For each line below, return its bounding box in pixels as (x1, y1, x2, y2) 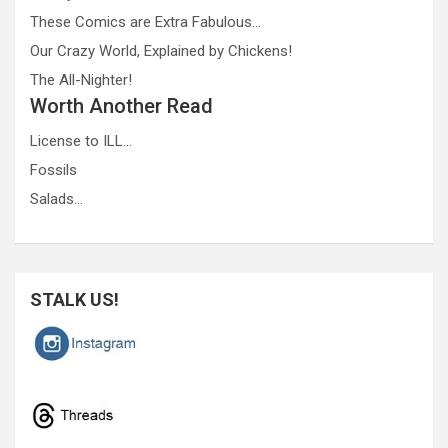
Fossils (30, 160, 77, 179)
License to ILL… (30, 131, 132, 150)
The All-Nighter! (30, 70, 132, 89)
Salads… (30, 189, 83, 208)
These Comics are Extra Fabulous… (30, 12, 261, 31)
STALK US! (30, 288, 119, 310)
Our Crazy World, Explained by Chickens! (30, 41, 292, 60)
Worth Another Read (30, 93, 213, 118)
